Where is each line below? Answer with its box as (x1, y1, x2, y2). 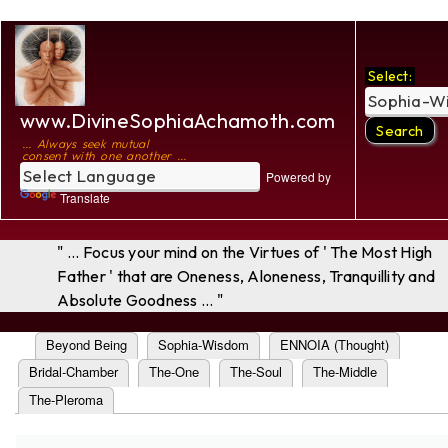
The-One (149, 362, 199, 382)
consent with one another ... (21, 148, 187, 163)
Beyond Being (46, 335, 127, 354)
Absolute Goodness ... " (57, 290, 224, 310)
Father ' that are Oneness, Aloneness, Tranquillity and (57, 266, 436, 286)
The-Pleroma (29, 389, 103, 409)
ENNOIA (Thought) (280, 335, 389, 354)
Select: (365, 67, 416, 86)
